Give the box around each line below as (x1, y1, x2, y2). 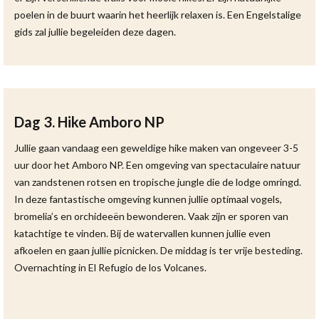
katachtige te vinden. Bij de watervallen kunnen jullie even (14, 227, 271, 239)
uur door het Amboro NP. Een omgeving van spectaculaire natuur (14, 159, 300, 171)
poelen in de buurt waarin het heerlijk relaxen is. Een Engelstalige (14, 9, 301, 21)
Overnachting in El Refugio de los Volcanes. (14, 261, 206, 273)
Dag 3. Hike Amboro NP (14, 113, 164, 130)
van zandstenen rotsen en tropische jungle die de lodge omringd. (14, 176, 301, 188)
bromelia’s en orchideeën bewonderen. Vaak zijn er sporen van (14, 210, 288, 222)
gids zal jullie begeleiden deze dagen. (14, 26, 176, 38)
